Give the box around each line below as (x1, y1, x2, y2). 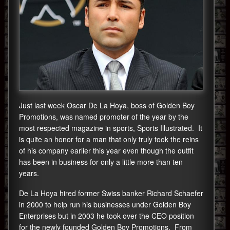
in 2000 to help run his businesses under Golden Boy (19, 199, 191, 209)
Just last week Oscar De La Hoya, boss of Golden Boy (19, 100, 195, 110)
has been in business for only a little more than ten (19, 156, 183, 167)
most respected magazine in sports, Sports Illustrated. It (19, 122, 202, 133)
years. (19, 167, 39, 178)
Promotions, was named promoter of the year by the (19, 111, 188, 122)
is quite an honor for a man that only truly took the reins (19, 133, 199, 144)
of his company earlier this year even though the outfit (19, 145, 194, 156)
